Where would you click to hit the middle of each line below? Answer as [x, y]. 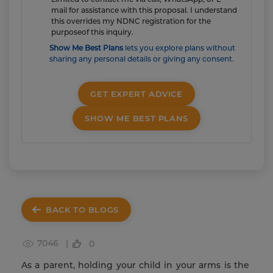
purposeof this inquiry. [92, 32]
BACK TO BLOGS [82, 210]
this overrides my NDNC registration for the [131, 21]
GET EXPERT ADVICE [136, 94]
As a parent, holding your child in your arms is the [135, 265]
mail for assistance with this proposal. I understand [144, 10]
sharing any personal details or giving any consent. [142, 59]
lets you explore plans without [179, 48]
